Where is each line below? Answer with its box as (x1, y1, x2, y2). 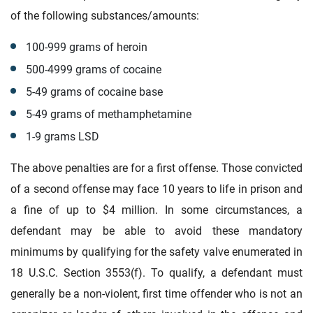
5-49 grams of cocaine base (25, 85, 163, 99)
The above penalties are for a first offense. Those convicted (10, 161, 303, 175)
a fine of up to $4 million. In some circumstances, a (10, 203, 303, 217)
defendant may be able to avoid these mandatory (10, 224, 303, 238)
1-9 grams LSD (25, 129, 99, 143)
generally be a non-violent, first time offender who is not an (10, 286, 303, 300)
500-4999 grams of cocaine (25, 62, 161, 76)
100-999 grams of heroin (25, 40, 147, 54)
